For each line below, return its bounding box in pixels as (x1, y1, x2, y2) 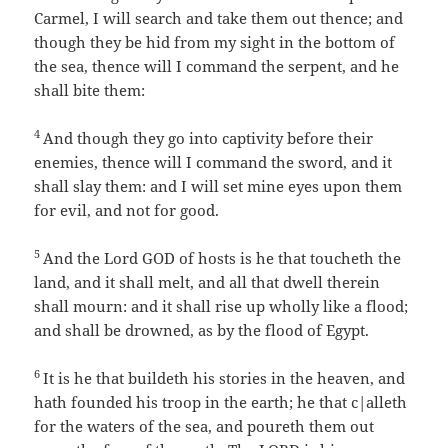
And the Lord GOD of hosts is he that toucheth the (43, 248, 402, 269)
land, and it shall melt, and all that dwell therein (34, 272, 381, 293)
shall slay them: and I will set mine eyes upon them (34, 176, 403, 197)
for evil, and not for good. (34, 200, 220, 221)
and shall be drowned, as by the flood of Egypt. (34, 320, 370, 341)
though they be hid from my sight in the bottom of (34, 32, 396, 53)
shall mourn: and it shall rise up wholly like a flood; (34, 296, 409, 317)
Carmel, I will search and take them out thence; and (34, 8, 404, 29)
